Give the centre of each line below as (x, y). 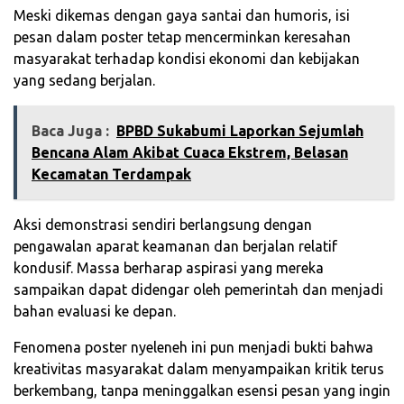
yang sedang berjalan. (84, 80)
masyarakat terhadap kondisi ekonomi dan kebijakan (187, 58)
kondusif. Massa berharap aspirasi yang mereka (169, 267)
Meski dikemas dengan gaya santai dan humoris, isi (182, 15)
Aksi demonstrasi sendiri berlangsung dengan (163, 224)
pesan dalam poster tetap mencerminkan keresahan (182, 37)
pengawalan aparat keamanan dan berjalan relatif (175, 246)
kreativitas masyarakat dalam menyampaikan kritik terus (199, 368)
